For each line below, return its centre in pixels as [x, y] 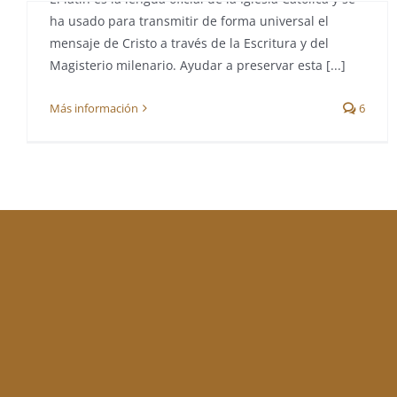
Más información [94, 108]
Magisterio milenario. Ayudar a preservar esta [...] [198, 65]
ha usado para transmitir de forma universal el [189, 21]
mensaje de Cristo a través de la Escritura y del [189, 43]
